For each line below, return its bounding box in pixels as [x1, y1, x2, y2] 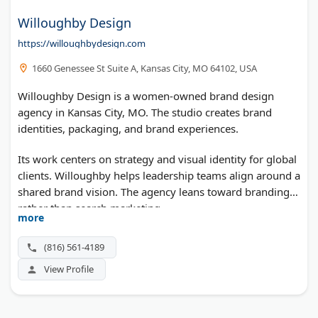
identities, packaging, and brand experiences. [18, 121, 238, 136]
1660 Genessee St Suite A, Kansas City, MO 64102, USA [32, 62, 257, 75]
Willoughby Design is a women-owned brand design [18, 89, 274, 104]
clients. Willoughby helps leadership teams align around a [18, 168, 300, 183]
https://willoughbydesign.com [18, 37, 146, 50]
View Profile [44, 263, 94, 276]
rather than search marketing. [18, 201, 163, 216]
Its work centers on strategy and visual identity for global [18, 152, 297, 167]
